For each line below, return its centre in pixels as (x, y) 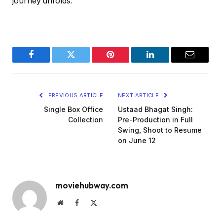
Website (74, 202)
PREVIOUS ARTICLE (75, 95)
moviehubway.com (92, 185)
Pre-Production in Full (155, 119)
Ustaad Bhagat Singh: (155, 109)
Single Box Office (74, 109)
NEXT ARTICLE (139, 95)
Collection (86, 119)
